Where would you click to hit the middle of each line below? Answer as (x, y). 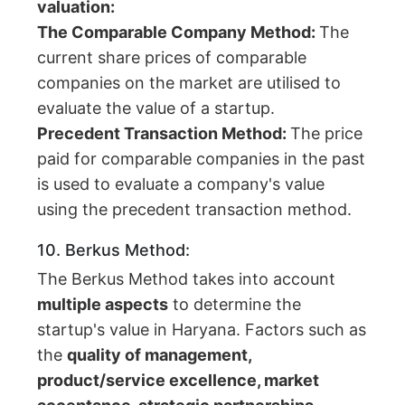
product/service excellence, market (179, 381)
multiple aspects (103, 305)
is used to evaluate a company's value (181, 184)
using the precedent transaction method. (195, 210)
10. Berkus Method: (114, 250)
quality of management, (160, 355)
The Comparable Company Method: (179, 33)
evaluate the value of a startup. (156, 108)
